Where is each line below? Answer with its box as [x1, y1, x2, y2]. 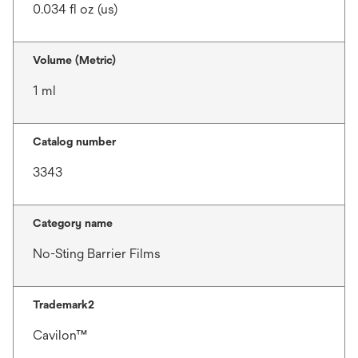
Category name [33, 216, 113, 229]
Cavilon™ [33, 327, 87, 343]
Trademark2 [33, 297, 94, 311]
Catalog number [33, 134, 116, 148]
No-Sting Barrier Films [33, 245, 161, 261]
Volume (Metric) [33, 53, 116, 66]
